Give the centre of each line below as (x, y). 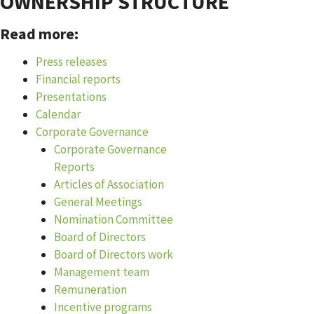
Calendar (58, 114)
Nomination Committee (113, 219)
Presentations (71, 97)
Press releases (71, 62)
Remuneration (90, 289)
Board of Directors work (113, 254)
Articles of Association (109, 184)
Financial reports (78, 79)
